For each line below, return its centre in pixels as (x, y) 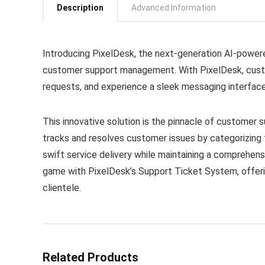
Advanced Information (174, 8)
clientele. (62, 188)
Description (80, 8)
